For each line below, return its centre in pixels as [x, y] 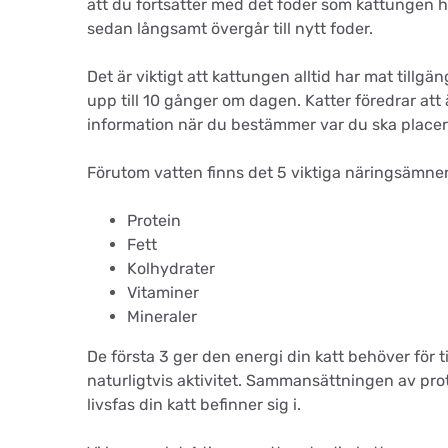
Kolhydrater [171, 268]
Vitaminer [163, 292]
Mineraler [162, 316]
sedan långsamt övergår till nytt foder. [230, 28]
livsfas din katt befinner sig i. [194, 404]
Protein [154, 220]
